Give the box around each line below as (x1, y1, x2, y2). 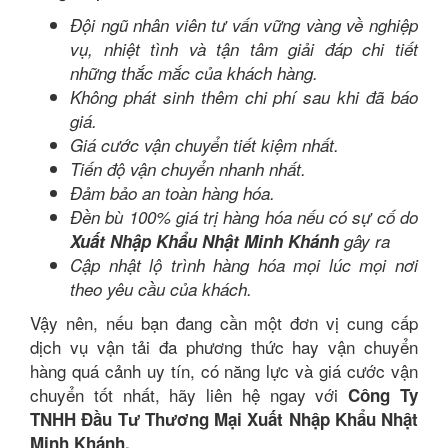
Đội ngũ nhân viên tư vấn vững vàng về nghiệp (70, 13, 418, 37)
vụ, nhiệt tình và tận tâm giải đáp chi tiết (70, 37, 418, 61)
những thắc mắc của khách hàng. (70, 61, 318, 85)
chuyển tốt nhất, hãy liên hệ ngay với (30, 382, 349, 407)
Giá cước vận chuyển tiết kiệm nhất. (70, 133, 339, 157)
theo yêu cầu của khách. (70, 277, 252, 301)
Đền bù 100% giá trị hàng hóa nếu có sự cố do (70, 205, 418, 229)
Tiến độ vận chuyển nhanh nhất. (70, 157, 306, 181)
